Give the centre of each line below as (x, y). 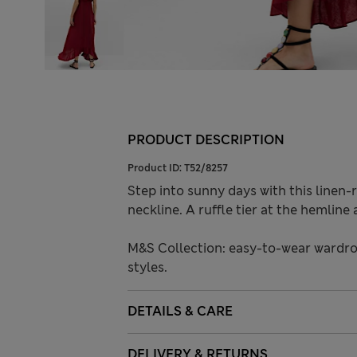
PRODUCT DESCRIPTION (206, 140)
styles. (147, 268)
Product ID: (156, 169)
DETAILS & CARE (180, 312)
